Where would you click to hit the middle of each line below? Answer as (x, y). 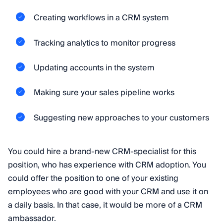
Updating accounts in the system (94, 68)
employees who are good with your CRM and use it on (108, 192)
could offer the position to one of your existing (93, 178)
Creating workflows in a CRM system (101, 18)
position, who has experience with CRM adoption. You (107, 165)
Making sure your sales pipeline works (104, 93)
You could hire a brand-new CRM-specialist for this (102, 151)
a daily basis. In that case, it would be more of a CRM (105, 205)
